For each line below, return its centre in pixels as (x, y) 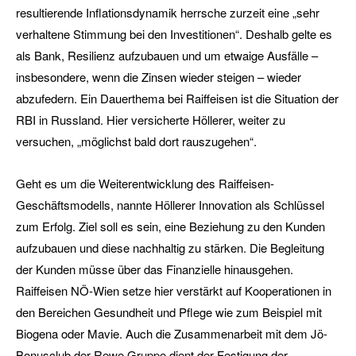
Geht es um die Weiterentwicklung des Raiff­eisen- (145, 183)
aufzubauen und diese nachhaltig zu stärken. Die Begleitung (170, 248)
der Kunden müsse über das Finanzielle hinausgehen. (155, 269)
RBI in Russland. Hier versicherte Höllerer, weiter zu (151, 120)
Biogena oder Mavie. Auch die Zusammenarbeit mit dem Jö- (172, 333)
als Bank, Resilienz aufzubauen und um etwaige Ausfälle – (167, 55)
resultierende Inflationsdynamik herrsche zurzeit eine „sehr (168, 12)
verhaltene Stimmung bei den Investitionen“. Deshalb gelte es (174, 34)
